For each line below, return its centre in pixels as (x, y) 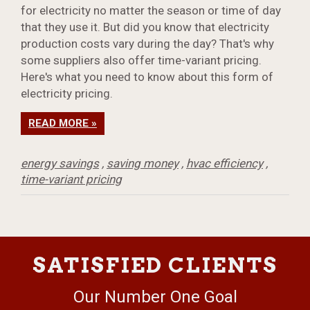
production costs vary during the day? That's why (147, 44)
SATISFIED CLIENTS (155, 266)
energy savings (60, 164)
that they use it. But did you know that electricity (145, 27)
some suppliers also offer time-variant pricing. (141, 61)
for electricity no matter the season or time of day (151, 11)
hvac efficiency (225, 164)
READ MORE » (63, 124)
